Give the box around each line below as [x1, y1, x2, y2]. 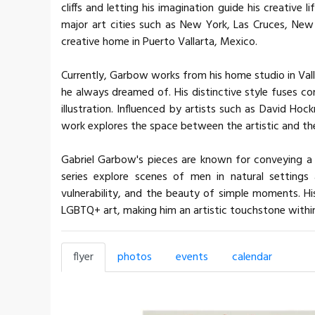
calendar [232, 247, 272, 266]
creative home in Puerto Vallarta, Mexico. [61, 32, 257, 51]
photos [117, 247, 152, 266]
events [176, 247, 208, 266]
